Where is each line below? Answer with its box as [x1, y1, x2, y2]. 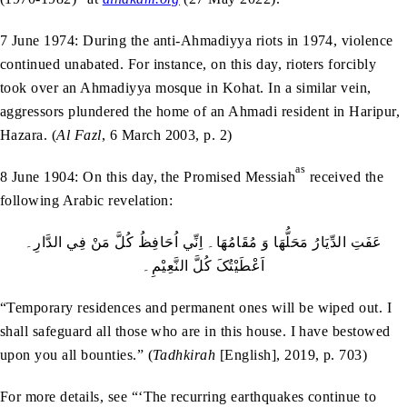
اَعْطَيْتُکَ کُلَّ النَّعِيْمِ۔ [142, 257, 265, 273]
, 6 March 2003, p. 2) [101, 126, 233, 143]
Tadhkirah [153, 346, 216, 362]
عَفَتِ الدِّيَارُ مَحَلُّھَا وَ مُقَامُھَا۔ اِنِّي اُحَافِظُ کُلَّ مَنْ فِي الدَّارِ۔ [25, 233, 382, 250]
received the [305, 168, 384, 184]
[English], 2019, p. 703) [215, 346, 368, 362]
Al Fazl [56, 126, 102, 143]
